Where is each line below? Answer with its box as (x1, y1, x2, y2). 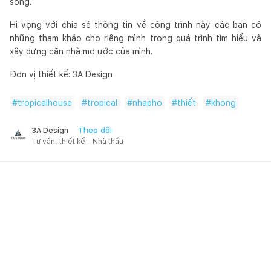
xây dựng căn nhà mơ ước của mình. (10, 46, 152, 56)
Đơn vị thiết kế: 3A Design (10, 69, 113, 79)
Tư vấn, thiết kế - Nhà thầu (31, 137, 123, 146)
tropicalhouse (18, 97, 72, 108)
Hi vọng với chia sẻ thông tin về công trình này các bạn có (10, 19, 261, 30)
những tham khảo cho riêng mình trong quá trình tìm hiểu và (10, 33, 261, 43)
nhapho (132, 97, 162, 108)
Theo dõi (78, 125, 112, 135)
